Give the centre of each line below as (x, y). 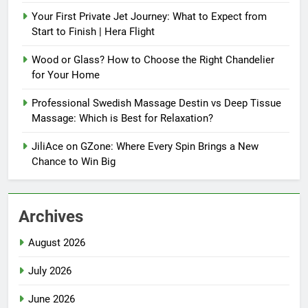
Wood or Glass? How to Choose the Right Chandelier (153, 59)
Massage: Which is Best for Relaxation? (122, 118)
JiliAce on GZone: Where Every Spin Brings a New (145, 146)
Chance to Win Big (74, 161)
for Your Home (66, 75)
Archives (51, 216)
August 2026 (57, 242)
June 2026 (52, 299)
